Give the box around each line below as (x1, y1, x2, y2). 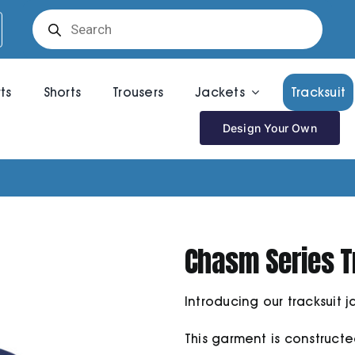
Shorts (43, 84, 82, 100)
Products (30, 6, 86, 21)
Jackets (195, 84, 245, 100)
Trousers (113, 84, 164, 100)
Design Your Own (222, 120, 317, 135)
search (30, 18, 74, 33)
